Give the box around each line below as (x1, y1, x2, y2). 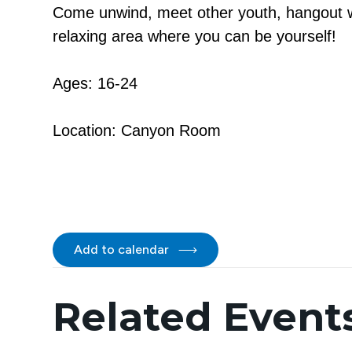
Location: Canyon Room (53, 122, 221, 139)
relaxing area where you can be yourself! (53, 27, 336, 45)
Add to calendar (74, 242, 172, 257)
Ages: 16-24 (53, 75, 137, 92)
